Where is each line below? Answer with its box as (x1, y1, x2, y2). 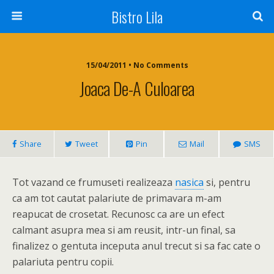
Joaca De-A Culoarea (80, 75, 194, 101)
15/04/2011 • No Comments (86, 60, 188, 70)
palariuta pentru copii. (12, 255, 114, 268)
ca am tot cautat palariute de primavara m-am (12, 191, 221, 205)
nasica (175, 176, 204, 189)
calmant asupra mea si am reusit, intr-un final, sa (12, 223, 235, 237)
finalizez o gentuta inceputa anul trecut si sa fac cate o (12, 239, 261, 253)
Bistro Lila (111, 6, 163, 28)
